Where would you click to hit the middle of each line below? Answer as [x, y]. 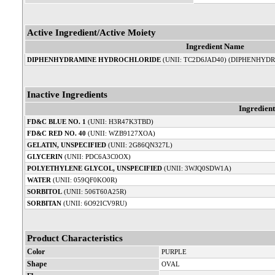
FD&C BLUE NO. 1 [56, 122]
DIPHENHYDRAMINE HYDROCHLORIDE [94, 60]
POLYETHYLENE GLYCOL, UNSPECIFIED [95, 168]
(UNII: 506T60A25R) [94, 192]
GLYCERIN [45, 157]
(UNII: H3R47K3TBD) [120, 122]
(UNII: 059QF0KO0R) [84, 180]
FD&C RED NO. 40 [56, 134]
